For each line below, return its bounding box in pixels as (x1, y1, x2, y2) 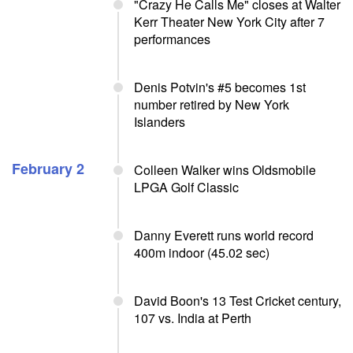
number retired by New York (134, 95, 289, 113)
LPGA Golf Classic (134, 178, 239, 196)
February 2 (12, 158, 84, 179)
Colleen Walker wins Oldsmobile (134, 161, 316, 179)
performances (134, 30, 210, 48)
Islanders (134, 113, 185, 131)
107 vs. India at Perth (134, 309, 251, 327)
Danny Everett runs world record (134, 226, 314, 244)
